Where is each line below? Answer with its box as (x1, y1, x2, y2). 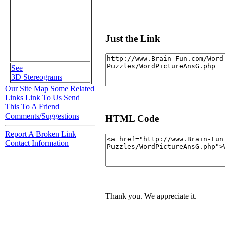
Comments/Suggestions (5, 111, 79, 120)
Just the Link (105, 33, 160, 44)
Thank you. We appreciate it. (105, 191, 197, 200)
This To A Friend (5, 102, 59, 111)
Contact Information (5, 138, 69, 147)
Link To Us (25, 93, 62, 102)
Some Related (50, 84, 94, 93)
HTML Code (105, 113, 159, 124)
